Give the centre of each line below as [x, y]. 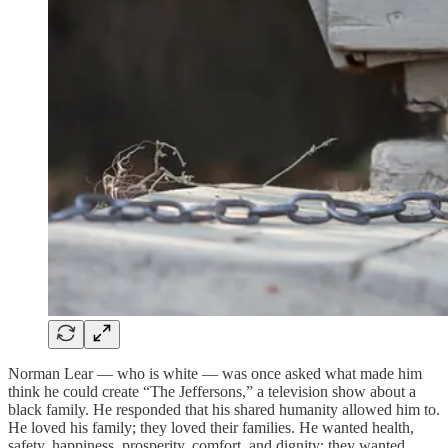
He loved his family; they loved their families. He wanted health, [211, 427]
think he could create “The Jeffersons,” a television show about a [212, 391]
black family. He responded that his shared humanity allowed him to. [224, 409]
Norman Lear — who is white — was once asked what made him [215, 373]
